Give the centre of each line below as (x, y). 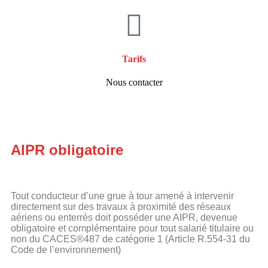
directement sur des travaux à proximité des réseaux (121, 206)
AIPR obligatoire (67, 150)
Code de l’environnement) (66, 249)
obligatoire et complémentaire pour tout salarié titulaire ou (132, 228)
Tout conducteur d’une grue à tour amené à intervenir (122, 196)
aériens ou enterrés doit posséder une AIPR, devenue (124, 217)
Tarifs (134, 59)
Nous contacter (134, 82)
